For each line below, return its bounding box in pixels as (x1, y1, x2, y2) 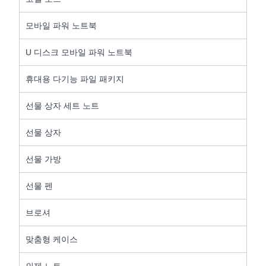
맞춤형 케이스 (26, 234, 78, 244)
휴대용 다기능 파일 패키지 (26, 74, 125, 84)
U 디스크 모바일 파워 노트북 (26, 47, 133, 57)
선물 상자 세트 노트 (26, 100, 100, 110)
